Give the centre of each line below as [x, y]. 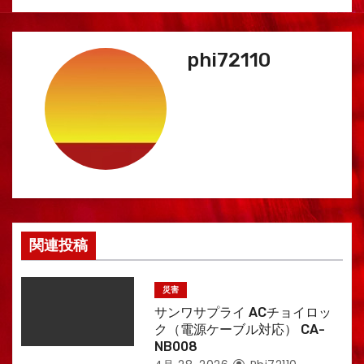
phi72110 [229, 60]
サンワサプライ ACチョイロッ [243, 312]
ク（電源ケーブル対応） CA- [239, 329]
